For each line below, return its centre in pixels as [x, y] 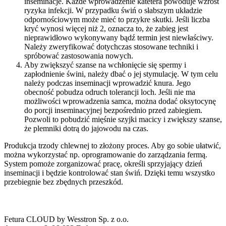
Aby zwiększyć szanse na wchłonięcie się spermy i [105, 65]
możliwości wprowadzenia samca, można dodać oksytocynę [120, 101]
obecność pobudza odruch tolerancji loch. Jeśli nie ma [110, 92]
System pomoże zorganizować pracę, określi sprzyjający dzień [103, 163]
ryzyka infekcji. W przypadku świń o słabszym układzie [113, 10]
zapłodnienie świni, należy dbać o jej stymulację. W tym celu [121, 74]
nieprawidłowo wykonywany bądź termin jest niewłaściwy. [119, 37]
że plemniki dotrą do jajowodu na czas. [86, 128]
